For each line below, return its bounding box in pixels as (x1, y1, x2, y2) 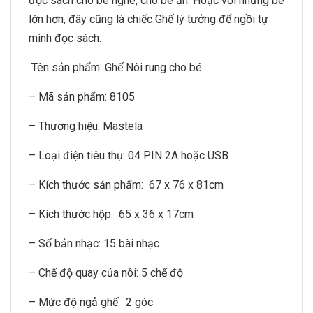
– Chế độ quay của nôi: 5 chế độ (29, 266, 183, 279)
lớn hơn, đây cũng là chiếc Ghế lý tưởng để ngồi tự (29, 13, 268, 26)
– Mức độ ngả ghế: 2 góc (29, 296, 153, 309)
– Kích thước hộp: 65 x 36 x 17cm (29, 208, 194, 221)
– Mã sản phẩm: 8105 (29, 90, 135, 103)
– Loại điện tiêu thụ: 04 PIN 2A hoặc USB (29, 149, 228, 162)
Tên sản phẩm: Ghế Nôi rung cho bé (29, 61, 202, 74)
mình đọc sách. (29, 31, 101, 45)
